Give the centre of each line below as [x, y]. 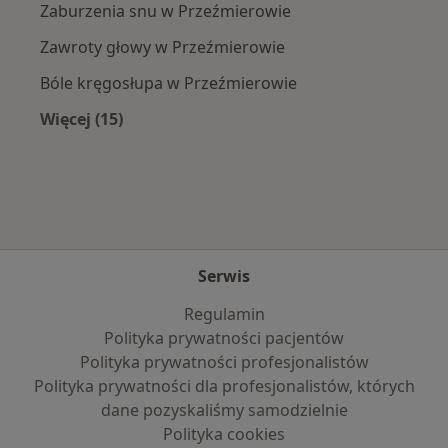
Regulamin [224, 314]
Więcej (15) [81, 119]
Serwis [224, 276]
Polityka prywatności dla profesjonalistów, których [224, 386]
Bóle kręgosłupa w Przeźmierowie [168, 83]
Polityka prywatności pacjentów [224, 338]
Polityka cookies [224, 434]
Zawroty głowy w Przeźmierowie [162, 47]
